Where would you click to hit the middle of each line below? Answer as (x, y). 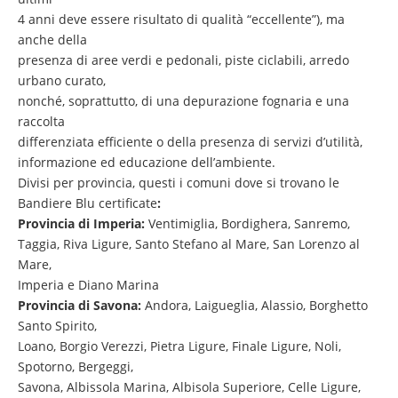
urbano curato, (62, 80)
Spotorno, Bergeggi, (76, 366)
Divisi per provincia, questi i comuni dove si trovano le (179, 182)
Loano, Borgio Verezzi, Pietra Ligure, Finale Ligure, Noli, (179, 346)
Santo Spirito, (57, 325)
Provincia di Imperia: (83, 223)
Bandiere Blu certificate (88, 203)
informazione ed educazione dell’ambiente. (147, 162)
